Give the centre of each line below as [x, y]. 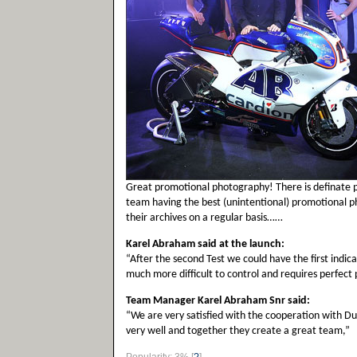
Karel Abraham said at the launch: [205, 244]
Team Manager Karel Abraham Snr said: [218, 301]
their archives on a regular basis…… [204, 218]
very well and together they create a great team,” [238, 331]
